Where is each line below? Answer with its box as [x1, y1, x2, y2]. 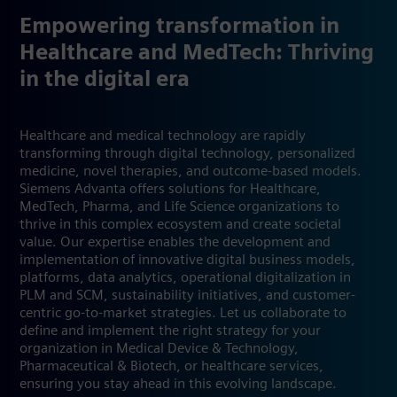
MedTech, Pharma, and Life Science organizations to [19, 200, 339, 214]
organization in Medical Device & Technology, [19, 342, 299, 355]
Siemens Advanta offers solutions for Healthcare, [19, 183, 321, 196]
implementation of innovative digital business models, [19, 253, 355, 267]
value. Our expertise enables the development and [19, 236, 331, 249]
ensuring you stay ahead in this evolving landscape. [19, 378, 337, 391]
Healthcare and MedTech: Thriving [19, 43, 374, 64]
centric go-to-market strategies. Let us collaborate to [19, 307, 346, 320]
